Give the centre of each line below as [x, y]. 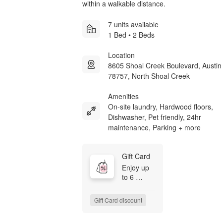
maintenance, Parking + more [154, 127]
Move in [134, 205]
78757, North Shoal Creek [149, 76]
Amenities [123, 96]
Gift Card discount [118, 200]
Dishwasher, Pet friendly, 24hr [155, 117]
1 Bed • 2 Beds [131, 34]
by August [138, 214]
